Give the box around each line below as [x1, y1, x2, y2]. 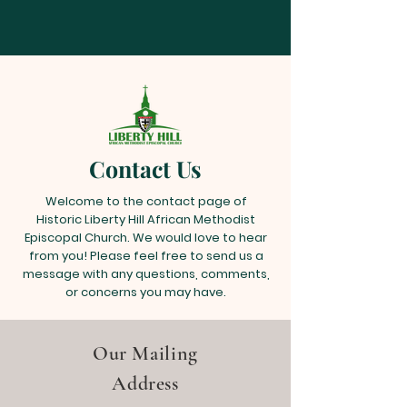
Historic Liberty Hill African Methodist [36, 211, 255, 228]
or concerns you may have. [65, 283, 226, 301]
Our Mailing [92, 342, 199, 365]
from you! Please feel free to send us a [28, 247, 263, 264]
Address [112, 372, 179, 395]
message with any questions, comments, [22, 265, 270, 283]
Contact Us [89, 154, 202, 184]
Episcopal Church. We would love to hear [25, 229, 267, 246]
